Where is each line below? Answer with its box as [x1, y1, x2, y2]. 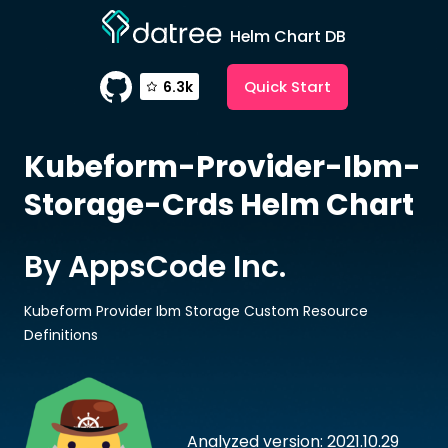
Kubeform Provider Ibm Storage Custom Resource [23, 300, 368, 321]
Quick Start [244, 75, 332, 97]
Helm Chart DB [230, 24, 346, 48]
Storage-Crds [23, 183, 234, 225]
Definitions [23, 324, 98, 345]
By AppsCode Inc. [23, 245, 286, 287]
